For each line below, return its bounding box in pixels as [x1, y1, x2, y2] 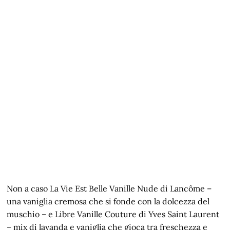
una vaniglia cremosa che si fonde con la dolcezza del [7, 196, 210, 207]
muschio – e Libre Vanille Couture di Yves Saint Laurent [7, 209, 220, 220]
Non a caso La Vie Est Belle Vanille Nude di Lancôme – [7, 183, 212, 194]
